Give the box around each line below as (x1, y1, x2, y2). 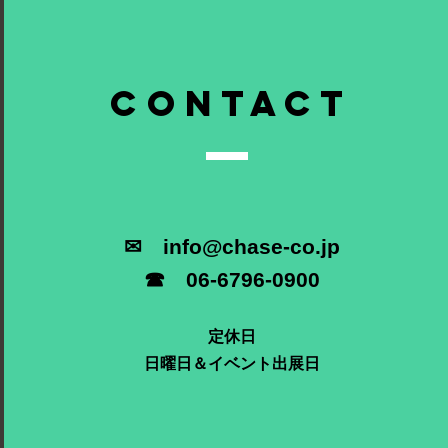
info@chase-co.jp (162, 234, 340, 258)
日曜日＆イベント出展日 (143, 354, 320, 372)
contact (110, 80, 354, 125)
